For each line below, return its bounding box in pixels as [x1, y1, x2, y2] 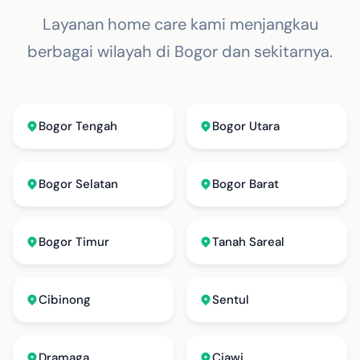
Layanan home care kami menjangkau [42, 14, 318, 35]
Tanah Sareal [212, 234, 284, 250]
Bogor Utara [212, 118, 280, 134]
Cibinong [39, 292, 91, 308]
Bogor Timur [39, 234, 109, 250]
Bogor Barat [212, 176, 279, 192]
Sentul [212, 292, 249, 308]
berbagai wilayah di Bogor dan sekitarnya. [27, 41, 333, 62]
